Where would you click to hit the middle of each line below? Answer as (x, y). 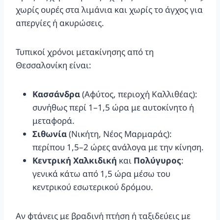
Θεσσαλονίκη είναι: (54, 65)
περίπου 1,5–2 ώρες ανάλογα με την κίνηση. (118, 147)
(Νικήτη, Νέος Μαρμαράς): (119, 134)
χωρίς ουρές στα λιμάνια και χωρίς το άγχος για (109, 9)
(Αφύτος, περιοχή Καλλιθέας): (139, 94)
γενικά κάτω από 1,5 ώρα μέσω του (101, 173)
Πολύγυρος (157, 160)
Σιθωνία (50, 134)
